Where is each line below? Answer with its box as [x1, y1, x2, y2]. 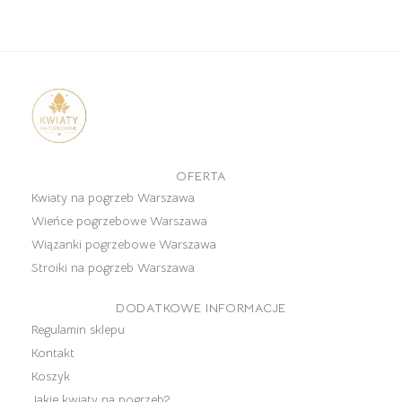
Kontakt [31, 344, 74, 361]
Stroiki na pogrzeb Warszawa [31, 258, 195, 275]
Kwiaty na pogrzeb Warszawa [31, 188, 195, 205]
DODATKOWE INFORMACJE [116, 299, 286, 316]
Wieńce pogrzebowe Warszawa [31, 212, 207, 229]
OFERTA [175, 167, 227, 184]
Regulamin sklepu [31, 320, 125, 337]
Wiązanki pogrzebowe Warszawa [31, 235, 216, 252]
